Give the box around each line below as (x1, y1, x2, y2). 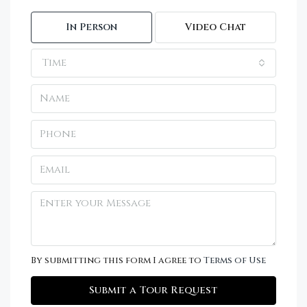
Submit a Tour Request (89, 282, 218, 297)
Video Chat (185, 20, 246, 34)
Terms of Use (204, 254, 266, 267)
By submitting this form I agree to (31, 254, 204, 267)
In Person (66, 20, 117, 34)
